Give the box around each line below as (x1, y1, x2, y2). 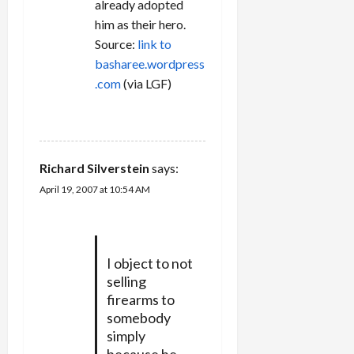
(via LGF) (121, 75, 171, 91)
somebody (106, 308, 171, 326)
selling (106, 272, 146, 290)
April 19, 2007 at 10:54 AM (40, 183, 150, 195)
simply (106, 326, 145, 345)
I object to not (106, 254, 193, 272)
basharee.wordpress (95, 55, 205, 71)
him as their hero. (95, 16, 186, 32)
